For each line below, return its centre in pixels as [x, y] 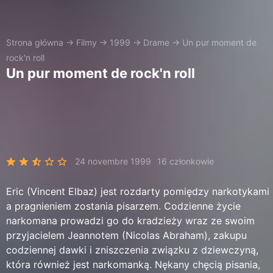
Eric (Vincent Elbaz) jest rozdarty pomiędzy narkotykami [138, 191]
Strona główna [35, 42]
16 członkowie [186, 161]
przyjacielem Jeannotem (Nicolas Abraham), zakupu [126, 235]
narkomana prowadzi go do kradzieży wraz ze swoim [130, 221]
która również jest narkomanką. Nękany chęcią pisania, [133, 264]
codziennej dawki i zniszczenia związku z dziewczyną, [132, 250]
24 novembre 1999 [113, 161]
